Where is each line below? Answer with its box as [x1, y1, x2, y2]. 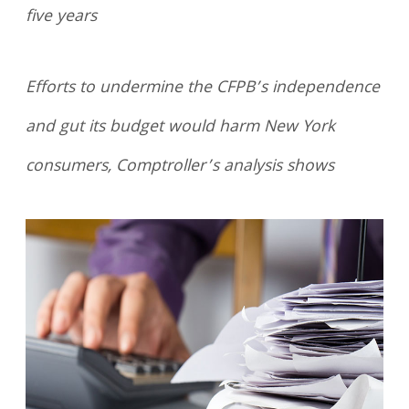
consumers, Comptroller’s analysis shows [26, 152, 335, 181]
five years [26, 4, 98, 32]
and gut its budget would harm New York [26, 113, 336, 142]
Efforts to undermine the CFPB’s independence [26, 74, 381, 102]
